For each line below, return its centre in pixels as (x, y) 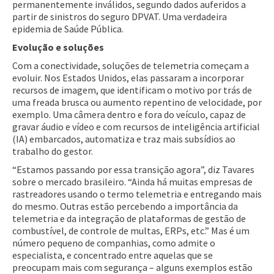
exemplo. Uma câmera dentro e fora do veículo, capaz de (129, 114)
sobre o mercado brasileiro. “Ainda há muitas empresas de (132, 181)
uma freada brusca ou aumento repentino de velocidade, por (137, 102)
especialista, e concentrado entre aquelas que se (113, 255)
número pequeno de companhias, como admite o (114, 243)
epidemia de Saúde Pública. (68, 28)
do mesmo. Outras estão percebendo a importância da (125, 206)
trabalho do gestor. (53, 151)
